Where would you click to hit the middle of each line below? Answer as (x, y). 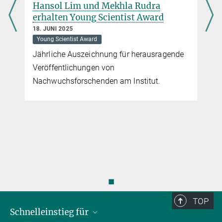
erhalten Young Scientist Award (98, 17)
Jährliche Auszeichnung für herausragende (109, 54)
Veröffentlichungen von (74, 67)
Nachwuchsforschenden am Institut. (97, 81)
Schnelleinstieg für (50, 212)
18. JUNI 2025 (53, 28)
